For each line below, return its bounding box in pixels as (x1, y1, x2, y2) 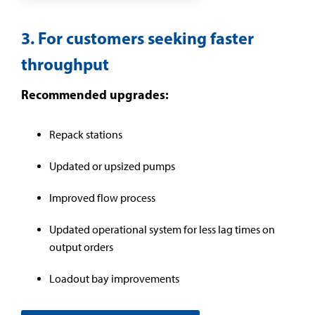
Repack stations (49, 128, 122, 141)
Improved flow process (49, 191, 155, 205)
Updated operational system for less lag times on (49, 223, 275, 236)
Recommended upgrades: (21, 86, 172, 103)
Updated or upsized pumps (49, 160, 175, 173)
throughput (21, 53, 109, 75)
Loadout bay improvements (49, 272, 179, 285)
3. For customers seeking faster (21, 27, 254, 49)
